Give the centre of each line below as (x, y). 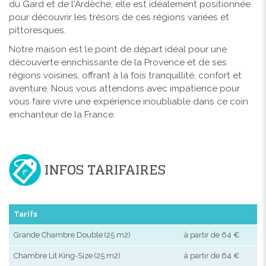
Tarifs (26, 214)
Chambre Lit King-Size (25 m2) (67, 255)
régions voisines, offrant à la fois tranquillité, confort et (125, 75)
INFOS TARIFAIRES (105, 170)
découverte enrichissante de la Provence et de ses (118, 62)
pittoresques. (37, 30)
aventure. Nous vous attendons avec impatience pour (124, 88)
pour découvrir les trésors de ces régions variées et (119, 17)
